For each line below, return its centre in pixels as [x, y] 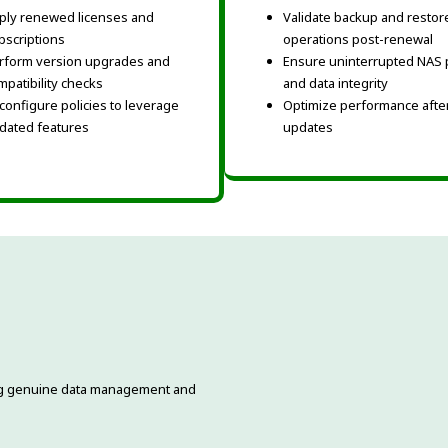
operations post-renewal [358, 38]
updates [308, 126]
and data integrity [335, 82]
